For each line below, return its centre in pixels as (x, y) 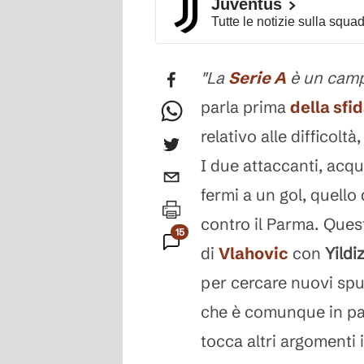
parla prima (245, 107)
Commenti (197, 261)
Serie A (257, 78)
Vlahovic (253, 253)
